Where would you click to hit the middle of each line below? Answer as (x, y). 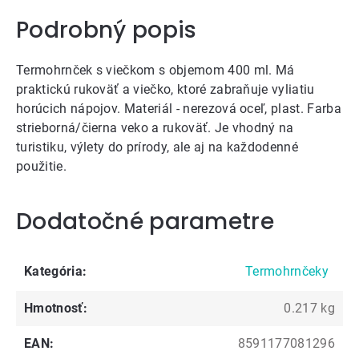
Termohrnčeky (287, 271)
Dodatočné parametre (145, 221)
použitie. (41, 166)
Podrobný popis (107, 30)
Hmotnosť (54, 308)
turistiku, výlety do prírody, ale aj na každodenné (157, 147)
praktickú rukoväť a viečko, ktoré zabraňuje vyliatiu (165, 89)
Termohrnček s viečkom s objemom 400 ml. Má (155, 70)
